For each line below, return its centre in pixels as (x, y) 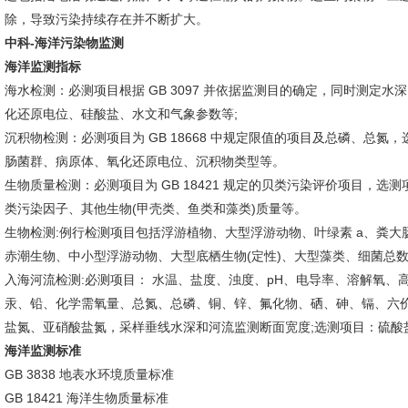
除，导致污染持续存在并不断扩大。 (107, 19)
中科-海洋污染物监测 (64, 43)
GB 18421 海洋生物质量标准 (87, 398)
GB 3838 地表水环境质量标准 (89, 374)
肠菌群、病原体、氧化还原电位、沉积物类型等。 (145, 161)
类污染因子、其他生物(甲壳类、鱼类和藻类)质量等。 (156, 209)
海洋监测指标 (43, 66)
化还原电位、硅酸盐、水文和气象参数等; (121, 114)
